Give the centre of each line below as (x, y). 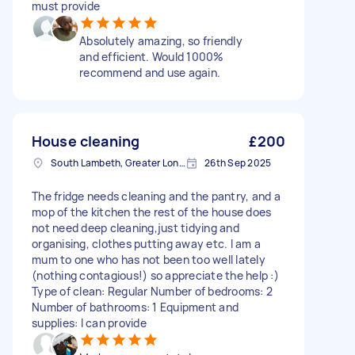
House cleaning (86, 141)
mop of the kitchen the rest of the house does (152, 212)
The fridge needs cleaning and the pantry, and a (156, 196)
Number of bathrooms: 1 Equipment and (135, 307)
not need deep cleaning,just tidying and (136, 228)
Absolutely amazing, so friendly (161, 41)
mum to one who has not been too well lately (149, 260)
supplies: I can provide (89, 323)
